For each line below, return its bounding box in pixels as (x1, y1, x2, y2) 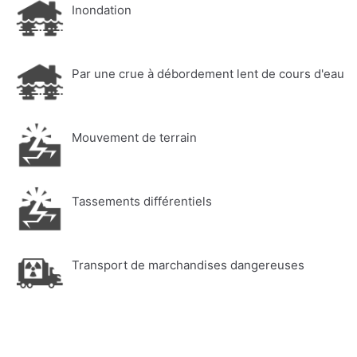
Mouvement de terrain (72, 130, 197, 146)
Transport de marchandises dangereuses (72, 257, 304, 273)
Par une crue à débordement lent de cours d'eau (72, 66, 344, 82)
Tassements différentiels (72, 194, 212, 210)
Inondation (72, 2, 131, 18)
